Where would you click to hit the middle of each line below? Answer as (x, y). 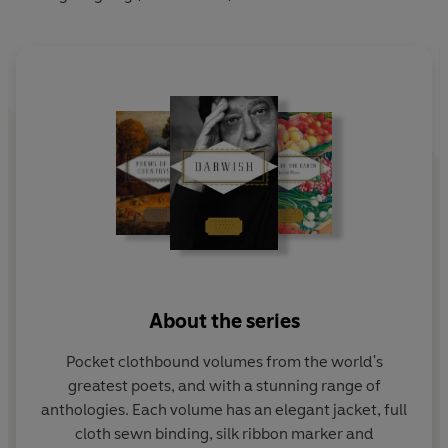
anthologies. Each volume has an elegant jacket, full (224, 409)
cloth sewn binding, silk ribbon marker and (224, 433)
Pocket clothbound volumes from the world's (224, 361)
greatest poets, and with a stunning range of (224, 385)
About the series (224, 320)
